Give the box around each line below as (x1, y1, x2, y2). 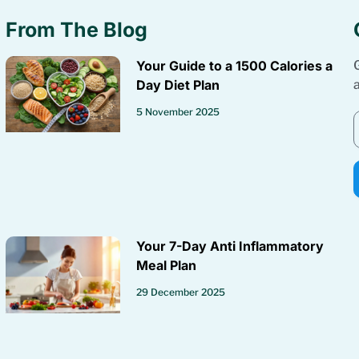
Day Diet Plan (136, 76, 220, 93)
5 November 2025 (136, 105, 220, 118)
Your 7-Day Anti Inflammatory (136, 238, 325, 255)
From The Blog (6, 17, 148, 42)
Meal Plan (136, 257, 197, 274)
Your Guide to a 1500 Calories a (136, 57, 333, 74)
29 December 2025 (136, 286, 226, 299)
